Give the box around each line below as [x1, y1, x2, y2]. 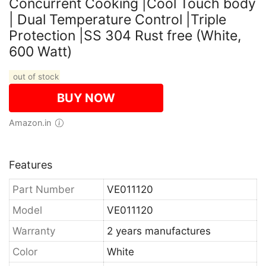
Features [9, 159, 52, 171]
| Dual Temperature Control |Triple [9, 11, 226, 28]
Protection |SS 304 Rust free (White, [9, 27, 241, 44]
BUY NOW [57, 91, 115, 105]
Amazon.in [15, 118, 51, 128]
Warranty [12, 225, 55, 237]
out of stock [10, 72, 59, 81]
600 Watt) [9, 43, 72, 60]
